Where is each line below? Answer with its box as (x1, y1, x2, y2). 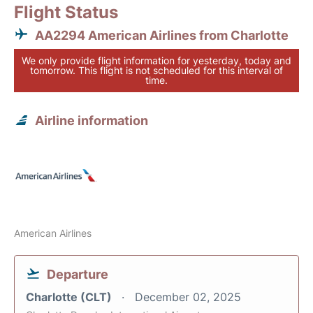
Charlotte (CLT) (26, 290, 115, 305)
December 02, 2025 (135, 290, 241, 305)
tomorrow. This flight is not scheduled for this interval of (30, 64, 283, 77)
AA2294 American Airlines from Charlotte (35, 28, 289, 43)
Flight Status (14, 2, 118, 23)
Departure (47, 267, 108, 282)
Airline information (35, 113, 148, 129)
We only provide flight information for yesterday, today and (22, 54, 291, 67)
